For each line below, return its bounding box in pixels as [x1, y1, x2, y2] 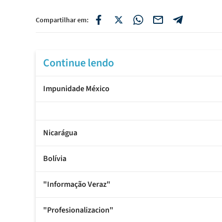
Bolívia [43, 153, 66, 165]
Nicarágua [43, 127, 77, 139]
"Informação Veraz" [43, 179, 111, 190]
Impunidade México [43, 83, 110, 95]
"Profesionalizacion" [43, 205, 113, 216]
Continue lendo [43, 55, 114, 71]
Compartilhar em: [36, 15, 89, 25]
